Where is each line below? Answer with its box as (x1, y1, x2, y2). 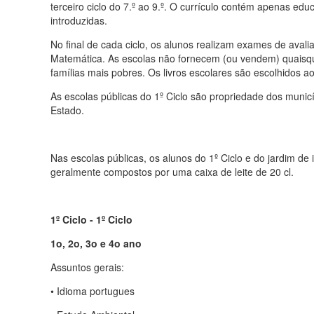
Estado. (50, 102, 84, 117)
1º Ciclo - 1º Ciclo (50, 212, 132, 226)
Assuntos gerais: (50, 259, 124, 274)
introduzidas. (50, 13, 107, 27)
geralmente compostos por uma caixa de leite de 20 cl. (50, 164, 294, 179)
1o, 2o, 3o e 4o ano (50, 235, 142, 250)
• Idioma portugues (50, 283, 135, 298)
